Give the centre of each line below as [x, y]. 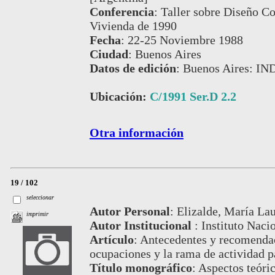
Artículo [111, 240]
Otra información [136, 132]
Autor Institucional [142, 226]
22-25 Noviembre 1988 [185, 40]
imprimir [38, 214]
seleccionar [41, 197]
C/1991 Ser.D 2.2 [193, 96]
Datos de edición [133, 68]
